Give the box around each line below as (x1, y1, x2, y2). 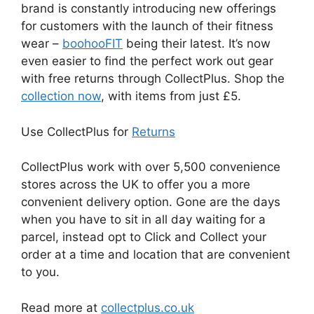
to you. (21, 265, 60, 279)
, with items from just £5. (101, 89, 241, 103)
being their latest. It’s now (123, 36, 271, 50)
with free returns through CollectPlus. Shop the (21, 71, 285, 86)
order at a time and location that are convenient (21, 247, 290, 261)
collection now (21, 89, 101, 103)
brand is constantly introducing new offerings (21, 1, 276, 15)
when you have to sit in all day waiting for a (21, 212, 266, 226)
